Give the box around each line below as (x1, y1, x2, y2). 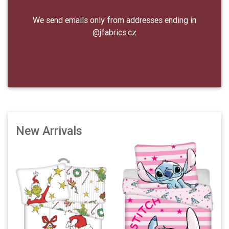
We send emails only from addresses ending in (33, 14, 196, 25)
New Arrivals (16, 123, 82, 138)
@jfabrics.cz (93, 27, 136, 37)
